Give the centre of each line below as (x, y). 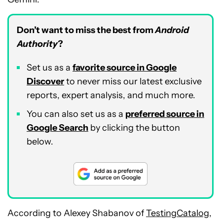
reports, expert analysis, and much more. (111, 95)
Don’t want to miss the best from (86, 30)
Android (172, 30)
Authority (37, 44)
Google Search (57, 128)
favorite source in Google (125, 68)
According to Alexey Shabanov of (77, 213)
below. (40, 142)
